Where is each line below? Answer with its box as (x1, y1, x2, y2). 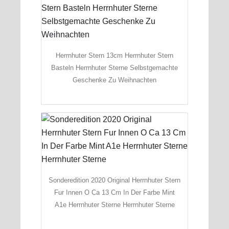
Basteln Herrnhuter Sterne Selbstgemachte (51, 63, 178, 72)
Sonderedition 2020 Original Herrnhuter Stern (49, 176, 180, 184)
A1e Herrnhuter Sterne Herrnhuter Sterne (54, 200, 175, 209)
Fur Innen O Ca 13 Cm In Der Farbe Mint (54, 188, 175, 196)
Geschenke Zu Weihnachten (73, 76, 156, 84)
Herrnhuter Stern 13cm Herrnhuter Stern (56, 51, 173, 59)
